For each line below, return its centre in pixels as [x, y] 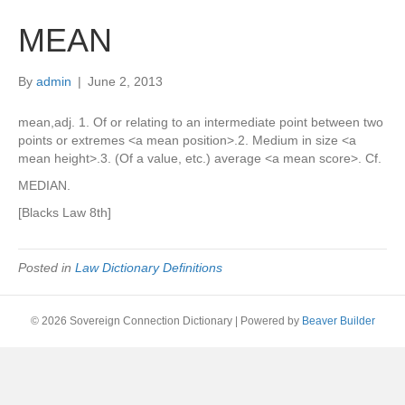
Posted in [47, 268]
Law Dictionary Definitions [149, 268]
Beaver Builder [338, 321]
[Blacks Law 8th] [65, 212]
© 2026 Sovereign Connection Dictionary [131, 321]
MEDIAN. [44, 185]
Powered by [271, 321]
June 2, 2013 [125, 81]
